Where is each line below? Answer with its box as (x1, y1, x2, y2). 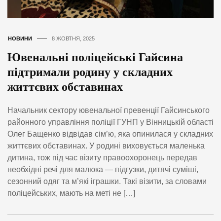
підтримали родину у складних (7, 65, 173, 78)
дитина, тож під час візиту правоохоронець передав (7, 153, 197, 162)
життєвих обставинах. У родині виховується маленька (7, 142, 205, 150)
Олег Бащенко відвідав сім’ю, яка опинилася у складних (7, 130, 213, 139)
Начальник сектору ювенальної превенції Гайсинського (7, 106, 210, 115)
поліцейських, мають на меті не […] (7, 189, 135, 198)
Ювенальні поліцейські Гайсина (7, 50, 183, 64)
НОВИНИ (8, 35, 32, 41)
